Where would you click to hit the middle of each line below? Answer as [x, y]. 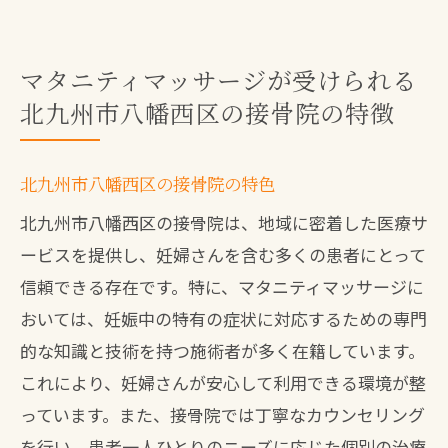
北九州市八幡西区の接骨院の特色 [147, 183]
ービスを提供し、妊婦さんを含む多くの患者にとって [223, 254]
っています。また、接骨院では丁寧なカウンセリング [222, 414]
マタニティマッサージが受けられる [218, 79]
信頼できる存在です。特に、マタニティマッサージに [222, 286]
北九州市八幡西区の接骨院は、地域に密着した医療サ [224, 222]
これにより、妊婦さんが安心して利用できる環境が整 [223, 382]
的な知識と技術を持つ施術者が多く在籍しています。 [222, 350]
